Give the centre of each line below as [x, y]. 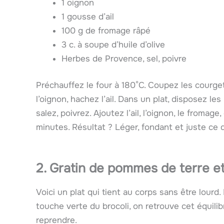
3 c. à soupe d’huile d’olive [113, 44]
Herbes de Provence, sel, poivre [124, 58]
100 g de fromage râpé [106, 30]
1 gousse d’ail [88, 16]
